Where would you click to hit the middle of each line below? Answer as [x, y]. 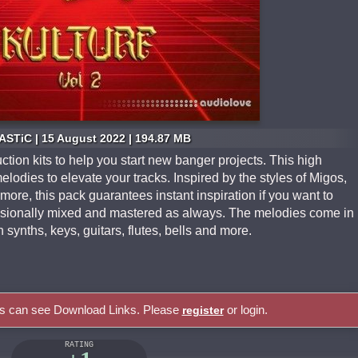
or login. [245, 310]
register [203, 310]
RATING [79, 345]
